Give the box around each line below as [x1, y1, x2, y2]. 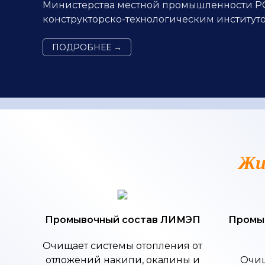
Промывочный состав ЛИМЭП [44, 214, 201, 225]
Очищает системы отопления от [43, 240, 202, 251]
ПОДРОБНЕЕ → [52, 42, 122, 53]
